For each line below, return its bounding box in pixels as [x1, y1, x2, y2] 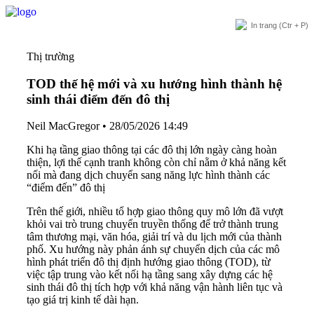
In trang [251, 21, 277, 29]
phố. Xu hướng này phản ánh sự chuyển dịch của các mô [27, 243, 280, 256]
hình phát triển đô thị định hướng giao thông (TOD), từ [27, 256, 271, 268]
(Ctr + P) [277, 21, 308, 29]
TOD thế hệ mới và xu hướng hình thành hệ [27, 76, 282, 91]
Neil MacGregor [27, 120, 100, 132]
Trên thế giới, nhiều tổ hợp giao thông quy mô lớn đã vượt [27, 205, 283, 218]
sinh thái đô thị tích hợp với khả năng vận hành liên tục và [27, 281, 282, 294]
